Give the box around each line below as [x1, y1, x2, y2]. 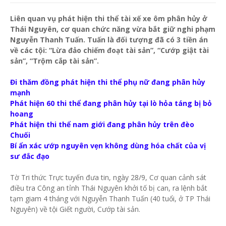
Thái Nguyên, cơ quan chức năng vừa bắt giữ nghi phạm [10, 24, 215, 34]
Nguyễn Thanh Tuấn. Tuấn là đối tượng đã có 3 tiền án [10, 35, 208, 44]
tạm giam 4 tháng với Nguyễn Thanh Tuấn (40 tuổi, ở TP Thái [10, 194, 210, 203]
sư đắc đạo [10, 151, 49, 161]
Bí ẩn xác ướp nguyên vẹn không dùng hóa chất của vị [10, 141, 206, 150]
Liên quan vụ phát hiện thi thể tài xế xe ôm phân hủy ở [10, 14, 207, 23]
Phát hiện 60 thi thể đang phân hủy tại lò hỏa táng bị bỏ [10, 98, 212, 108]
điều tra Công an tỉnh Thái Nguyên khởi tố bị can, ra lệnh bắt [10, 183, 207, 193]
